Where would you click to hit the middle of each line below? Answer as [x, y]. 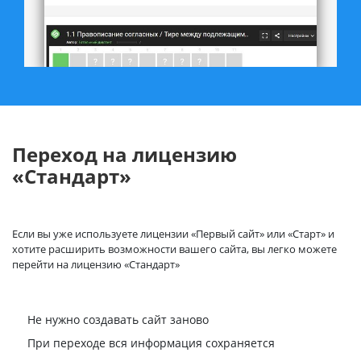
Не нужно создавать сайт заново [118, 319]
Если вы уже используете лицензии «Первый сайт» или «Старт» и [173, 233]
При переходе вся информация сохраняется [151, 343]
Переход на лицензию [124, 154]
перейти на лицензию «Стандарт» [96, 264]
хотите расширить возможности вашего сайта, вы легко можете [174, 249]
